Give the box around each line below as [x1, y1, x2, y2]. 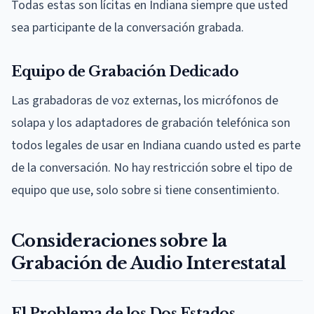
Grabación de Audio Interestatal [11, 253, 286, 274]
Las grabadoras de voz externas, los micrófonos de [11, 92, 278, 110]
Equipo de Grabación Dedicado [11, 63, 238, 81]
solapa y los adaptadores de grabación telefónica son [11, 114, 290, 132]
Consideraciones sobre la [11, 231, 227, 252]
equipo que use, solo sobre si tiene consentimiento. [11, 182, 280, 200]
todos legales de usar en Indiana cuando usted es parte [11, 137, 301, 155]
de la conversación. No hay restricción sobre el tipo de [11, 159, 292, 177]
